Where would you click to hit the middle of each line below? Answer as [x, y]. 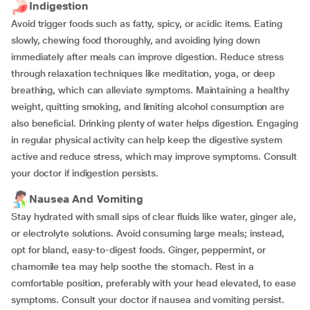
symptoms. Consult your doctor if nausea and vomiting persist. [148, 300]
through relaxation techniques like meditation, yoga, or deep [143, 73]
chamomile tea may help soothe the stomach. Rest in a [133, 266]
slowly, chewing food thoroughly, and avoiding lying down [136, 40]
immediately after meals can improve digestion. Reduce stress [148, 57]
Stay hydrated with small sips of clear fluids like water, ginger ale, [154, 217]
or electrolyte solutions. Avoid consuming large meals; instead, [148, 233]
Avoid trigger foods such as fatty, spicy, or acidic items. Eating [147, 24]
